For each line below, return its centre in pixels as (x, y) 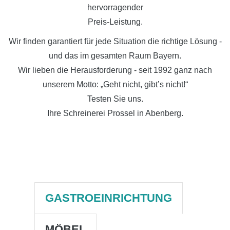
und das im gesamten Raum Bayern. (115, 55)
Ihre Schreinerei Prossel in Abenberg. (115, 113)
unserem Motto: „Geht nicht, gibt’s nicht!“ (115, 84)
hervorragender (115, 7)
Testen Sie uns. (115, 99)
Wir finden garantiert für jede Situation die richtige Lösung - (115, 41)
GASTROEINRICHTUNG (109, 198)
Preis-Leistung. (115, 22)
